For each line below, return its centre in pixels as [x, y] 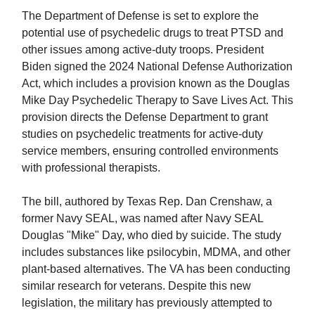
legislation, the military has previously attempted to [147, 303]
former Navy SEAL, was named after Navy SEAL [142, 218]
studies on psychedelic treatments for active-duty [142, 134]
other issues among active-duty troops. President [143, 50]
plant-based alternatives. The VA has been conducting [156, 269]
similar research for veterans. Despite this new [136, 286]
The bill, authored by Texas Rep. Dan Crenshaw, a [147, 201]
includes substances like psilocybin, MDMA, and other [156, 252]
